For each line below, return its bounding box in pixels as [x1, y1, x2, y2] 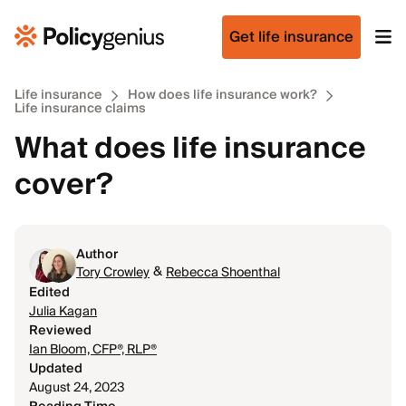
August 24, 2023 [29, 377, 125, 399]
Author [76, 244, 118, 266]
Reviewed [29, 320, 92, 342]
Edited [29, 282, 70, 304]
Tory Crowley [76, 262, 150, 284]
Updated [29, 358, 82, 380]
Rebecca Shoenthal [166, 262, 280, 284]
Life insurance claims [14, 98, 146, 120]
